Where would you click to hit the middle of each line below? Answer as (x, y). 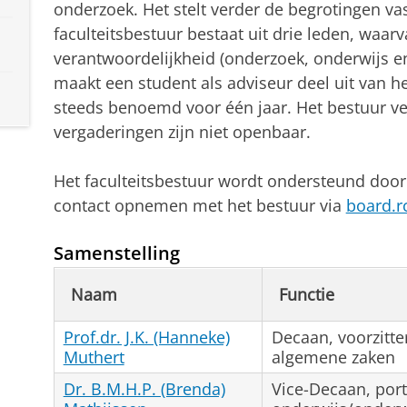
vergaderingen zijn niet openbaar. (182, 132)
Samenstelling (116, 253)
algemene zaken (333, 357)
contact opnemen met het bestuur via (199, 206)
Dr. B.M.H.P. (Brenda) (144, 388)
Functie (306, 294)
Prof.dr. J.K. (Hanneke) (146, 337)
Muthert (94, 357)
